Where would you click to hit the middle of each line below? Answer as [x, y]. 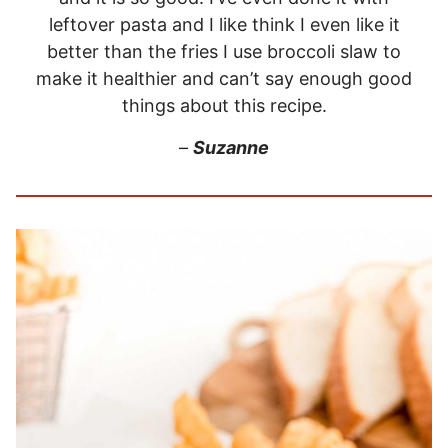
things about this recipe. [224, 105]
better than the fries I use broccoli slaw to [224, 51]
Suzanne [231, 147]
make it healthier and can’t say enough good [224, 78]
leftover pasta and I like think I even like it [224, 24]
